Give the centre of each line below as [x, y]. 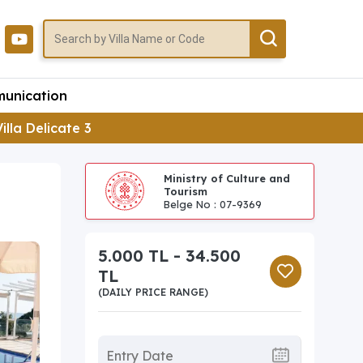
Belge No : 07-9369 [212, 204]
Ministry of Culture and [226, 178]
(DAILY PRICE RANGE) [153, 292]
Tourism [185, 191]
